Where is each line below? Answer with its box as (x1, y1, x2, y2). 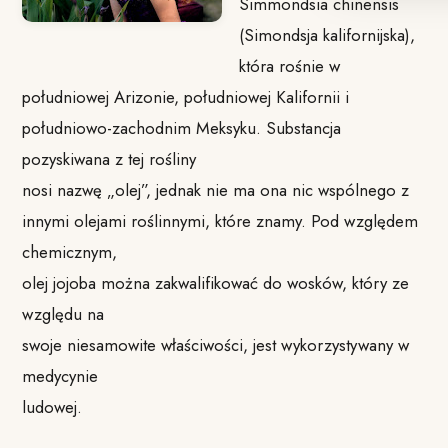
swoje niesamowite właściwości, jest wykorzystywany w (22, 333, 410, 358)
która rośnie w (239, 54, 341, 79)
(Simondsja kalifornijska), (239, 23, 416, 48)
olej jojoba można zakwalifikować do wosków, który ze (22, 271, 410, 296)
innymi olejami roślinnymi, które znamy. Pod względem (22, 209, 419, 234)
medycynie (22, 364, 99, 389)
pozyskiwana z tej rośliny (22, 147, 197, 172)
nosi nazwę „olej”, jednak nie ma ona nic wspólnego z (22, 178, 410, 203)
